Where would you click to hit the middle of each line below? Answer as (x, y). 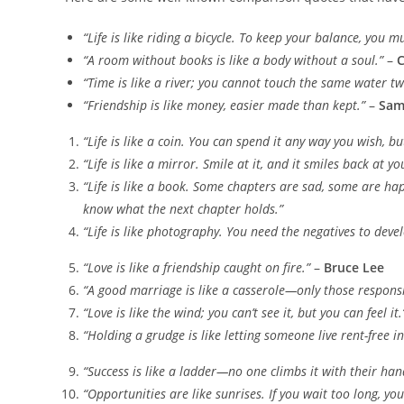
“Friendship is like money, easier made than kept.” (224, 106)
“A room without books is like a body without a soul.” (233, 60)
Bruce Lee (354, 268)
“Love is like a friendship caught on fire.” (197, 268)
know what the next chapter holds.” (183, 209)
